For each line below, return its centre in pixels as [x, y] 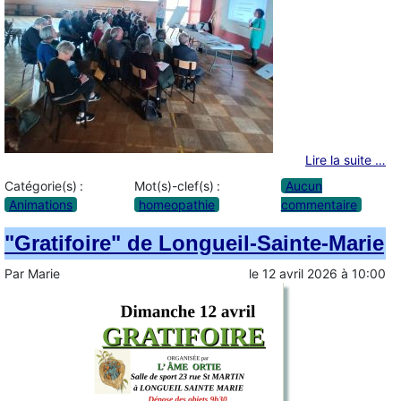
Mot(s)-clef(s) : [178, 185]
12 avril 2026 [300, 273]
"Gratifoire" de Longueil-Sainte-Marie [194, 243]
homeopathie [177, 204]
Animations [41, 204]
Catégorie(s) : [44, 185]
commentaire [319, 204]
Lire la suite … [346, 160]
